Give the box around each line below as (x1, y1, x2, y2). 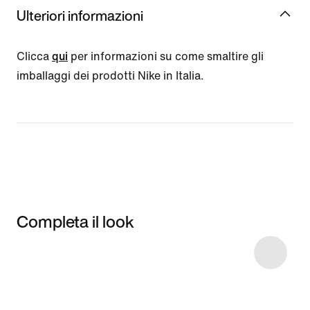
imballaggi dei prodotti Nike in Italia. (17, 69, 204, 82)
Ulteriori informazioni (17, 5, 143, 26)
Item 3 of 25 (10, 242, 67, 259)
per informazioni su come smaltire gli (68, 50, 264, 62)
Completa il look (17, 208, 134, 234)
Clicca (17, 50, 52, 62)
